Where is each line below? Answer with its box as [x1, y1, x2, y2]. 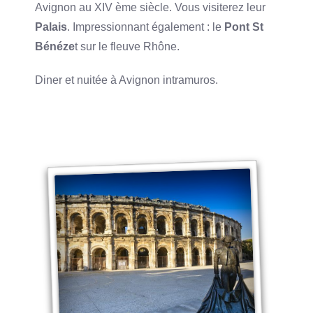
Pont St [221, 20, 264, 33]
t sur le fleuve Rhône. [75, 40, 180, 52]
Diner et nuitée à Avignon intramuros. [35, 73, 219, 86]
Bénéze [35, 40, 75, 52]
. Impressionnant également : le [67, 20, 222, 33]
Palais [35, 20, 68, 33]
